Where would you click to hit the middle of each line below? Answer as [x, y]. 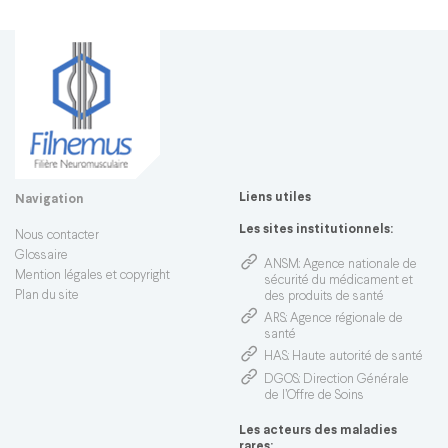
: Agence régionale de [344, 319]
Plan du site [47, 296]
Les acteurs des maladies [318, 430]
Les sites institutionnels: [316, 230]
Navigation [49, 200]
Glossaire [41, 256]
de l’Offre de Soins [314, 395]
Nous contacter [57, 236]
